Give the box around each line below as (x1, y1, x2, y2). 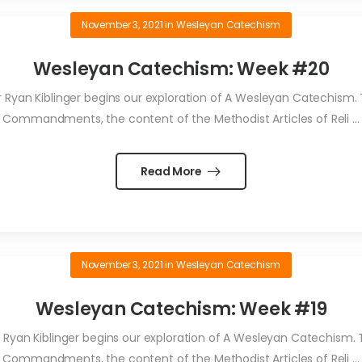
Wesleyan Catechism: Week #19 (35, 297, 327, 322)
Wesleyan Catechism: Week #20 (32, 57, 330, 82)
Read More (140, 163, 204, 180)
